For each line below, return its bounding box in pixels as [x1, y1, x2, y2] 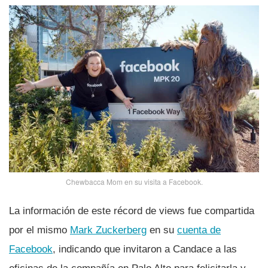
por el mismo [9, 224, 70, 236]
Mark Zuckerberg [70, 224, 147, 236]
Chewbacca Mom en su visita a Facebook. [65, 176, 203, 187]
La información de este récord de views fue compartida [9, 205, 254, 217]
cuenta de [177, 224, 221, 236]
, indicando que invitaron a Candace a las [53, 243, 237, 255]
